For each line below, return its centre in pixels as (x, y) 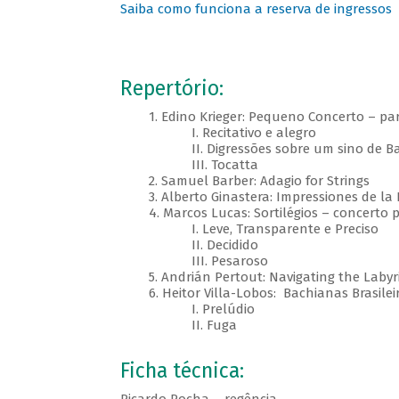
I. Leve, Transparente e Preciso (249, 229)
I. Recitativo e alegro (218, 133)
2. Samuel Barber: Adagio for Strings (244, 181)
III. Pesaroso (194, 261)
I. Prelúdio (187, 309)
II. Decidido (191, 245)
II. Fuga (178, 326)
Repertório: (171, 89)
